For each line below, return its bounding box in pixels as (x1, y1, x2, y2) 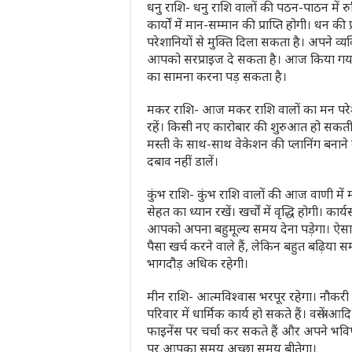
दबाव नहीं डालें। (147, 152, 218, 170)
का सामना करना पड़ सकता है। (147, 68, 287, 86)
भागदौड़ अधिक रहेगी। (147, 255, 248, 273)
